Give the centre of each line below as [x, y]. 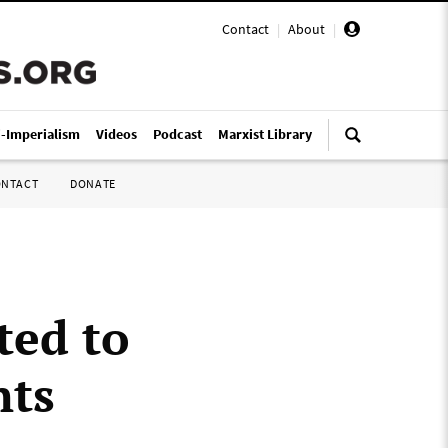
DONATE [93, 183]
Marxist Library [265, 134]
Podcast [177, 134]
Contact [245, 29]
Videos [116, 134]
